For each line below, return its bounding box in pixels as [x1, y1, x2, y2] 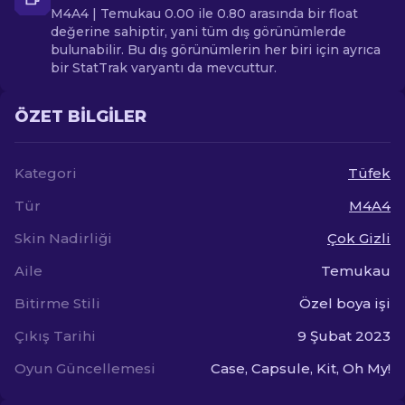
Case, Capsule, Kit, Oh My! [211, 360, 391, 377]
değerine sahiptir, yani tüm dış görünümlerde [51, 24, 346, 40]
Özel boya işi [299, 295, 391, 312]
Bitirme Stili [14, 295, 100, 312]
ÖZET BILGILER [14, 107, 146, 127]
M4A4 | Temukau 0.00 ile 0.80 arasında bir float [51, 5, 358, 22]
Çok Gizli [327, 230, 391, 247]
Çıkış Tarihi [14, 327, 96, 344]
